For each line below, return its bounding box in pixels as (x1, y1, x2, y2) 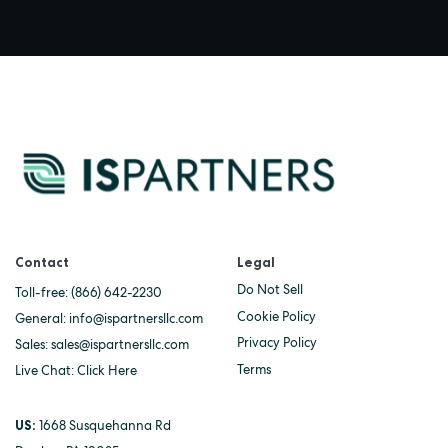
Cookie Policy (236, 308, 316, 324)
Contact (15, 254, 69, 271)
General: (15, 311, 69, 327)
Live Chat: (15, 363, 77, 379)
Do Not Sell (236, 282, 303, 298)
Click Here (77, 363, 137, 379)
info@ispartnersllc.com (69, 311, 203, 327)
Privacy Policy (236, 335, 317, 351)
